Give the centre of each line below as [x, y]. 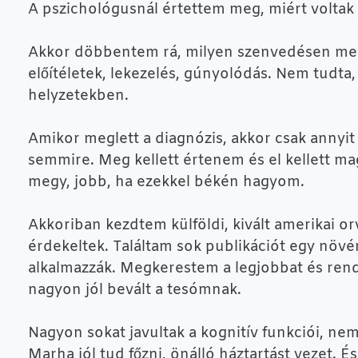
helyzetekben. [78, 96]
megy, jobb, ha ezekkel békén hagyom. [166, 182]
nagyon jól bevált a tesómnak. [135, 290]
